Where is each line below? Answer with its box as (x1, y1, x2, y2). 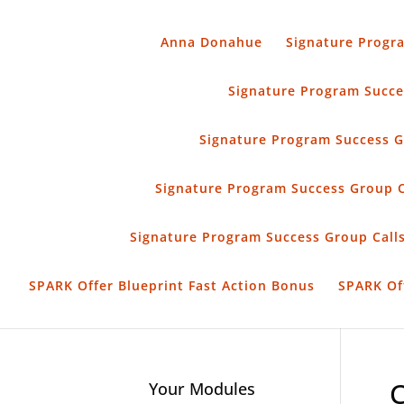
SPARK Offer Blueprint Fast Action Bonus (28, 277, 315, 294)
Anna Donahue (160, 33, 262, 50)
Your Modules (149, 378, 255, 399)
